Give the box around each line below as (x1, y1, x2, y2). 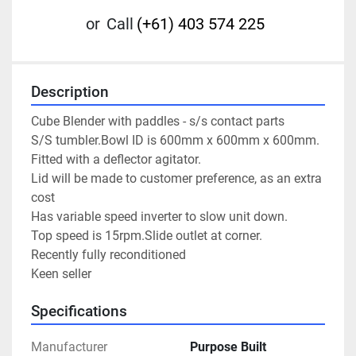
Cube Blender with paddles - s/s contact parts (31, 114, 284, 130)
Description (31, 83, 109, 102)
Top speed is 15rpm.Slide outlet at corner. (31, 228, 262, 244)
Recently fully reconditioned (31, 247, 186, 263)
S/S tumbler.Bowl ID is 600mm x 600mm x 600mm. (31, 133, 319, 149)
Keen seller (31, 266, 91, 282)
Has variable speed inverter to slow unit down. (31, 209, 288, 225)
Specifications (31, 303, 127, 321)
